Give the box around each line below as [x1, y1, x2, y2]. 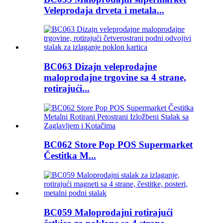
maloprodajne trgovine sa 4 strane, [44, 72, 186, 83]
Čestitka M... [44, 150, 96, 161]
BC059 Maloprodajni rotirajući [44, 207, 173, 218]
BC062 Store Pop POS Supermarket [44, 139, 193, 150]
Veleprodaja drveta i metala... [44, 4, 164, 15]
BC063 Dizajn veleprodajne [44, 61, 157, 72]
